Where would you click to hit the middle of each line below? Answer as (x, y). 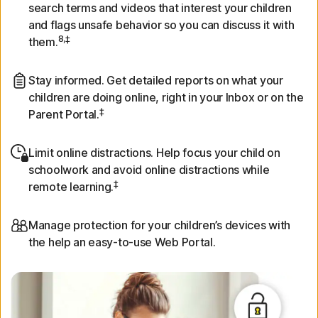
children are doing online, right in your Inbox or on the (166, 98)
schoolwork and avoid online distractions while (149, 170)
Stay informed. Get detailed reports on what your (156, 81)
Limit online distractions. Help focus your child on (154, 153)
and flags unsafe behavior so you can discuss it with (161, 25)
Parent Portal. (64, 115)
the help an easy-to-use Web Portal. (122, 242)
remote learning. (71, 187)
